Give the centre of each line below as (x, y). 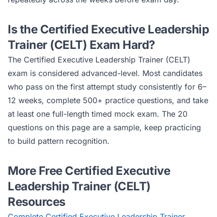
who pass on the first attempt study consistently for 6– (107, 87)
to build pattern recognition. (59, 141)
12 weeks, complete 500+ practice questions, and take (108, 100)
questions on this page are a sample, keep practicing (104, 127)
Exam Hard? (121, 45)
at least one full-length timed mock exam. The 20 (98, 114)
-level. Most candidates (160, 73)
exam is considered (45, 73)
